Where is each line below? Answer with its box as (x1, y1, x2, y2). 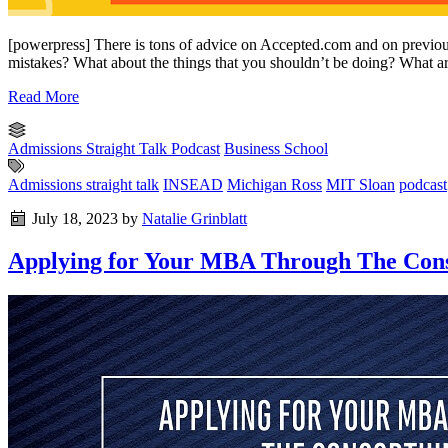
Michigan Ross (227, 175, 322, 193)
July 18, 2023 (28, 209, 118, 227)
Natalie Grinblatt (142, 209, 247, 227)
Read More (8, 87, 79, 105)
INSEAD (163, 175, 223, 193)
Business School (224, 139, 328, 157)
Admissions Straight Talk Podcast (8, 139, 220, 157)
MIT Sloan (326, 175, 395, 193)
